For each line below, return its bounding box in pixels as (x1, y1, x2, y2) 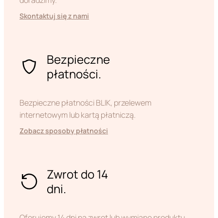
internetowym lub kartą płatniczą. (19, 109, 136, 121)
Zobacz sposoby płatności (19, 126, 108, 136)
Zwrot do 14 (47, 166, 108, 182)
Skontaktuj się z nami (19, 11, 89, 21)
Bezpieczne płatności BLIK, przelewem (19, 97, 151, 109)
